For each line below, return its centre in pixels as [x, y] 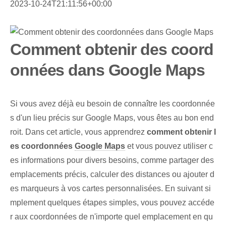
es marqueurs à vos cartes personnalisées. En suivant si [110, 189]
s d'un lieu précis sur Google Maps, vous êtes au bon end [112, 118]
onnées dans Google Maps [108, 70]
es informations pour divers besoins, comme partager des [112, 160]
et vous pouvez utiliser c [169, 146]
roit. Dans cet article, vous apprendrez [78, 132]
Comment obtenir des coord [112, 50]
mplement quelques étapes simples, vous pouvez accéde [112, 203]
